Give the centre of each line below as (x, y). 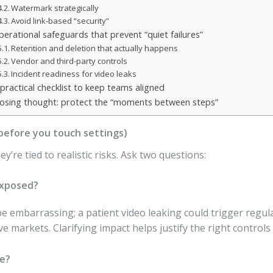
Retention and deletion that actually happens (95, 48)
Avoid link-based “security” (60, 20)
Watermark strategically (55, 8)
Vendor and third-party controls (69, 61)
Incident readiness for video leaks (74, 73)
